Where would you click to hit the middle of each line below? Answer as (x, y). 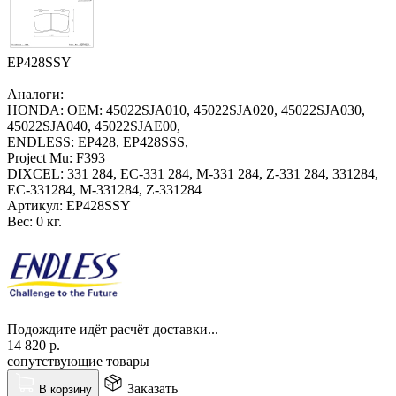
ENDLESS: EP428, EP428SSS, (98, 141)
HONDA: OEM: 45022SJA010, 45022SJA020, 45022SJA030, (186, 110)
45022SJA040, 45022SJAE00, (94, 126)
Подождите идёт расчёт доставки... (113, 329)
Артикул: (35, 205)
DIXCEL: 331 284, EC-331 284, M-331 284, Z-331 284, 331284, (193, 173)
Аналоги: (35, 94)
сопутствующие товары (78, 361)
